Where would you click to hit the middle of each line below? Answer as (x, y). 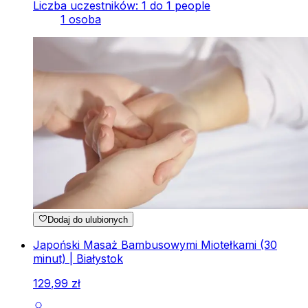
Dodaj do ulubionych (88, 220)
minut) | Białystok (78, 259)
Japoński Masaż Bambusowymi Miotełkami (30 (155, 245)
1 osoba (81, 19)
